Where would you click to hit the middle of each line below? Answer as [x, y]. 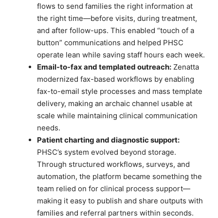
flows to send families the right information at [115, 6]
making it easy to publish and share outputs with [120, 201]
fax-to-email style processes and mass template [120, 91]
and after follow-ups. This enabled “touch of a [116, 31]
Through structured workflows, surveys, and [113, 164]
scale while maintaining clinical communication [117, 116]
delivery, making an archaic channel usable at [115, 104]
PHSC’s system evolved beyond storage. [107, 152]
